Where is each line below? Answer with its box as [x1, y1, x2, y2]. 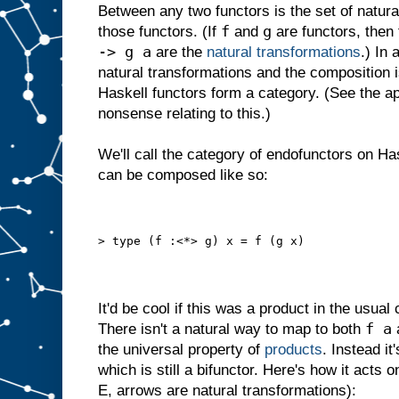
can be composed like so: [98, 167, 268, 184]
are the [151, 44, 207, 61]
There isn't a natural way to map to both [98, 320, 365, 338]
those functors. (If [98, 23, 221, 41]
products [265, 340, 322, 358]
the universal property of [98, 340, 265, 358]
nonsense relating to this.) [98, 105, 271, 123]
